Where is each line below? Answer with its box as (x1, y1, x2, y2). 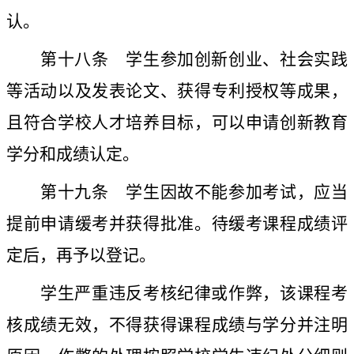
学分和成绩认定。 (6, 145, 139, 164)
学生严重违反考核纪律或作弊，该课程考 (40, 284, 348, 303)
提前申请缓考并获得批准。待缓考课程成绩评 (6, 214, 348, 234)
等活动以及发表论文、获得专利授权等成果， (6, 81, 348, 101)
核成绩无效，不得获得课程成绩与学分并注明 (6, 315, 348, 335)
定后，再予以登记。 (6, 246, 156, 265)
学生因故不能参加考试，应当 (108, 183, 348, 202)
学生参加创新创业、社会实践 (108, 50, 348, 70)
